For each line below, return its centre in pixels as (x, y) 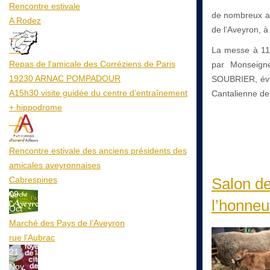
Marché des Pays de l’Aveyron (67, 223)
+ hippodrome (36, 107)
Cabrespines (33, 179)
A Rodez (25, 20)
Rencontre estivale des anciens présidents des (98, 150)
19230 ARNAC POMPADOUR (65, 78)
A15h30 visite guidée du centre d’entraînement (98, 93)
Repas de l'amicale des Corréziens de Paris (92, 64)
